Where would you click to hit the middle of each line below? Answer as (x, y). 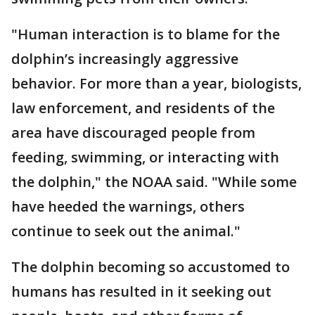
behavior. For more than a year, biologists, (156, 83)
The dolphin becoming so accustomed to (150, 267)
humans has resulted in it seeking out (141, 291)
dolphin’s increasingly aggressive (125, 59)
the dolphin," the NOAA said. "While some (154, 182)
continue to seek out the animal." (126, 231)
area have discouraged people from (133, 133)
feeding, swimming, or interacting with (145, 157)
